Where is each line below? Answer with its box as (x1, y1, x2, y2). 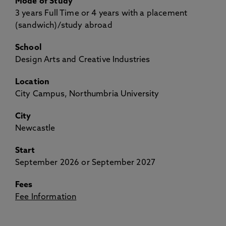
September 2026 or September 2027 (15, 159, 156, 167)
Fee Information (15, 193, 77, 201)
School (15, 44, 41, 52)
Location (15, 78, 50, 86)
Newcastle (15, 125, 55, 133)
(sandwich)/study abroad (15, 22, 112, 30)
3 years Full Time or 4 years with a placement (15, 10, 188, 18)
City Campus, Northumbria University (15, 90, 159, 98)
